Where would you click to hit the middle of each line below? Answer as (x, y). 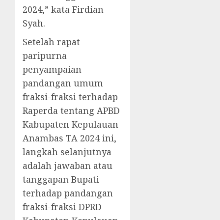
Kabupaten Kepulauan (70, 124)
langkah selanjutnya (67, 152)
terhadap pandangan (68, 193)
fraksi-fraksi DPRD (62, 207)
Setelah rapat (51, 42)
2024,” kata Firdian (63, 9)
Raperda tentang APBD (71, 110)
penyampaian (52, 69)
